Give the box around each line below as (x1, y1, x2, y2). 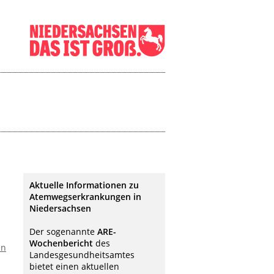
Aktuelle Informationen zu (29, 179, 139, 191)
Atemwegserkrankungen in (29, 191, 141, 202)
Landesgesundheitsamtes (29, 249, 135, 261)
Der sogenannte (29, 226, 97, 237)
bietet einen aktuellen (29, 261, 119, 272)
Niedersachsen (29, 202, 91, 214)
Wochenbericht (29, 237, 93, 249)
